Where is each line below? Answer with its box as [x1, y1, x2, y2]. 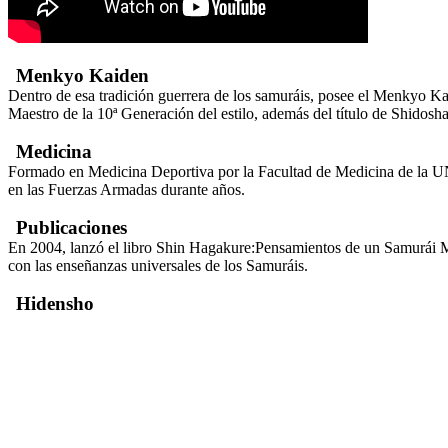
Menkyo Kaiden [16, 64, 149, 86]
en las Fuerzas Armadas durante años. [8, 180, 245, 198]
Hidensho [16, 292, 94, 314]
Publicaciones [16, 216, 127, 238]
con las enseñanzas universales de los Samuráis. [8, 256, 308, 274]
